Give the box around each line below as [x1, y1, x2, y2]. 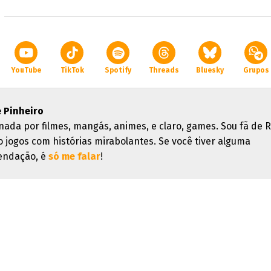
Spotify [105, 66, 131, 74]
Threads [149, 66, 179, 74]
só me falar [48, 151, 100, 162]
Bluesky [196, 66, 224, 74]
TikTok [60, 66, 84, 74]
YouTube [11, 66, 41, 74]
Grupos [243, 66, 269, 74]
